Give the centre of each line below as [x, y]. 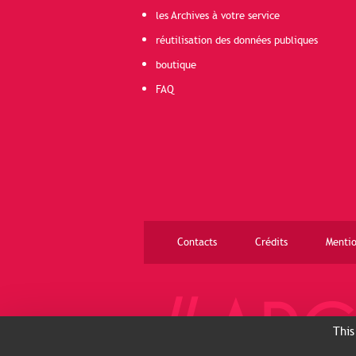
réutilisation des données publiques [236, 41]
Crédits [271, 243]
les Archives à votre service [217, 16]
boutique [176, 66]
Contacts [197, 243]
